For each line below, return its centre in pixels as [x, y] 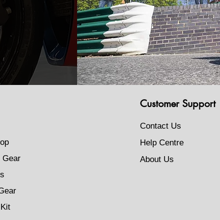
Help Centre [162, 143]
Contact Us [160, 126]
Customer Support [178, 104]
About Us [157, 159]
